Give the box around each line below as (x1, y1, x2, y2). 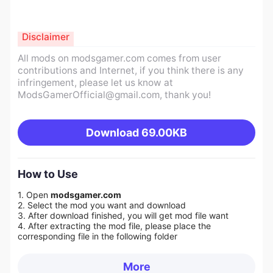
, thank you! (159, 89, 211, 101)
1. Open (17, 190, 51, 200)
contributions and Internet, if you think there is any (17, 65, 244, 77)
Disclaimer (21, 30, 69, 43)
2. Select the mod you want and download (17, 200, 188, 211)
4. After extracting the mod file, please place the (17, 221, 211, 232)
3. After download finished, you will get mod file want (17, 210, 229, 221)
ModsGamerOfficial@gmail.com (17, 89, 160, 101)
